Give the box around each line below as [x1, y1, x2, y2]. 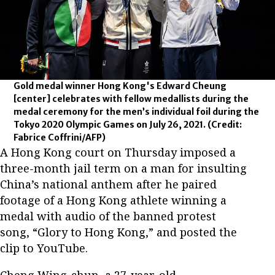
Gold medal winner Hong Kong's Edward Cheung [14, 80, 227, 92]
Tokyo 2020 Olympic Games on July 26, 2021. [14, 119, 208, 131]
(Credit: [207, 119, 242, 131]
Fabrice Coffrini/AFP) [14, 132, 106, 144]
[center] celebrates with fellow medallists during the [14, 93, 249, 105]
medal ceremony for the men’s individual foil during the [14, 106, 260, 118]
